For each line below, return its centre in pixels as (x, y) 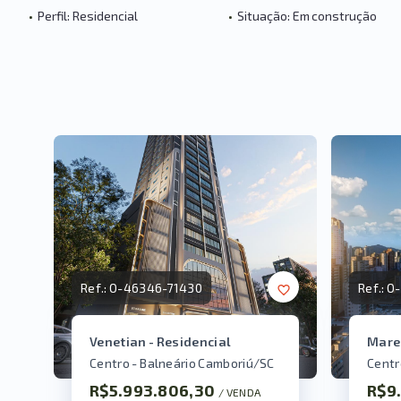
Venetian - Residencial (161, 342)
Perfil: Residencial (88, 16)
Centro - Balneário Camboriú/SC (182, 363)
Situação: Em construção (307, 16)
